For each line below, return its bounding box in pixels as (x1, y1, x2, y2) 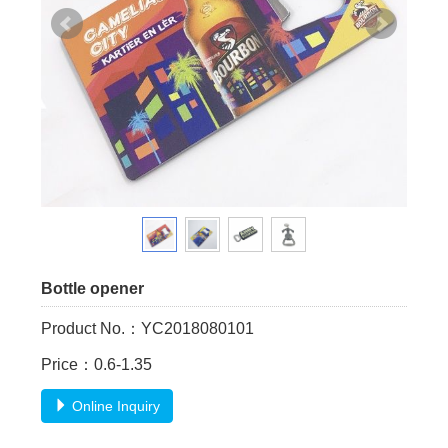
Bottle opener (41, 280, 145, 297)
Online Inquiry (68, 398, 161, 414)
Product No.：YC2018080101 (41, 320, 255, 337)
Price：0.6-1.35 (41, 356, 153, 373)
